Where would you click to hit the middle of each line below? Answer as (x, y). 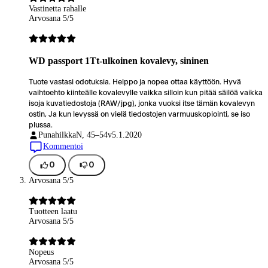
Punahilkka (57, 135)
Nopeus (41, 252)
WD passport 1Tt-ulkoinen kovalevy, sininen (119, 60)
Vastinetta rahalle (57, 9)
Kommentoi (63, 147)
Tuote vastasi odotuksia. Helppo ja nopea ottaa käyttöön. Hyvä (135, 82)
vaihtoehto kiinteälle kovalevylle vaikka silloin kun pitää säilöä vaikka (146, 92)
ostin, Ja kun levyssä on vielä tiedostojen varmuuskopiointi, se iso (139, 114)
